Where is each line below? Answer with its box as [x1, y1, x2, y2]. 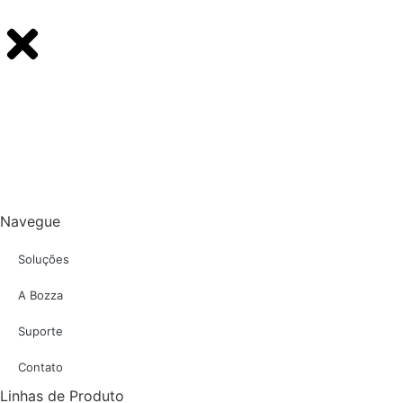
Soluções [18, 252, 69, 266]
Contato [18, 360, 63, 374]
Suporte [18, 324, 63, 338]
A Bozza [18, 288, 63, 302]
